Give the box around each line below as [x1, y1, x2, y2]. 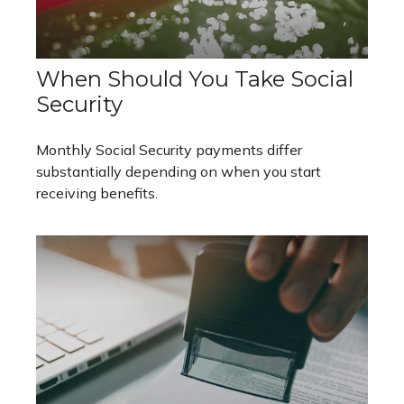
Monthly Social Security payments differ [36, 140, 302, 159]
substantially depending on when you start [36, 161, 321, 180]
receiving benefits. [36, 183, 158, 202]
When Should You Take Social [36, 65, 353, 92]
